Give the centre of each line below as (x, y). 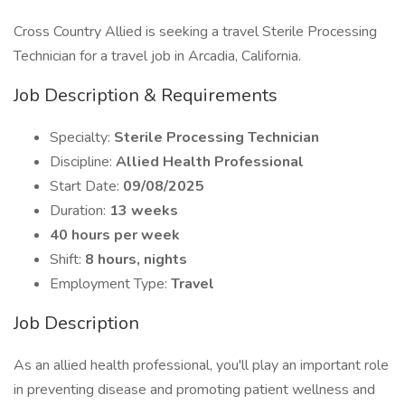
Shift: (67, 259)
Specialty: (82, 137)
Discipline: (83, 162)
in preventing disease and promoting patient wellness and (194, 390)
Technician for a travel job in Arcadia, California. (157, 56)
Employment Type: (110, 284)
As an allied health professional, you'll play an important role (201, 365)
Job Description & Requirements (146, 95)
